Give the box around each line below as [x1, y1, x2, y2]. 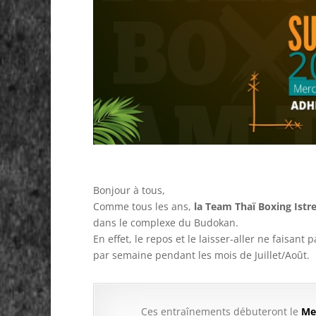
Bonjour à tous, [93, 183, 165, 197]
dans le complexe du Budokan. [93, 216, 238, 230]
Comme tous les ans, [93, 200, 194, 214]
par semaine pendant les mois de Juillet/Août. [93, 248, 310, 262]
